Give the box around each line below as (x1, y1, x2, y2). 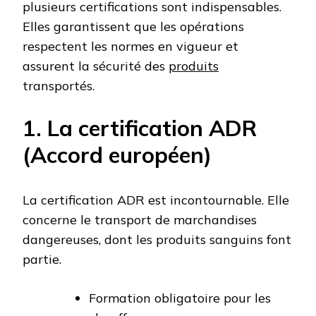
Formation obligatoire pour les (89, 289, 271, 306)
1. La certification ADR (23, 114, 257, 142)
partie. (23, 250, 61, 267)
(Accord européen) (23, 140, 212, 169)
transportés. (23, 77, 95, 94)
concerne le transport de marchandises (23, 211, 257, 228)
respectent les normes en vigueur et (23, 37, 238, 54)
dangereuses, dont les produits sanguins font (23, 231, 291, 248)
